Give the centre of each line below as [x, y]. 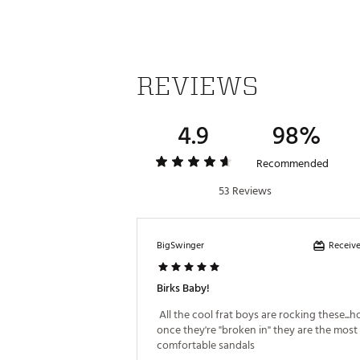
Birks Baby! [183, 288]
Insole [277, 64]
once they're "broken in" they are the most [257, 330]
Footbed [277, 92]
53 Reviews [245, 191]
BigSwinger [180, 245]
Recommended [292, 164]
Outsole [277, 121]
